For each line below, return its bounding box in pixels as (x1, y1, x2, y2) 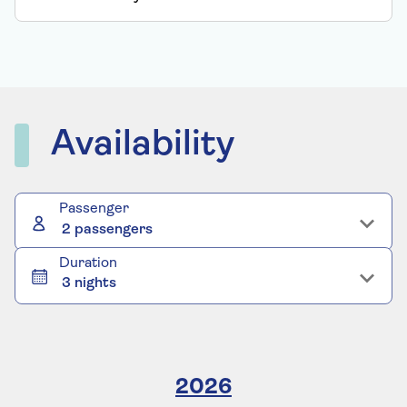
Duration (59, 255, 117, 271)
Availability (51, 127, 234, 164)
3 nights (62, 276, 117, 291)
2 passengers (62, 222, 154, 237)
